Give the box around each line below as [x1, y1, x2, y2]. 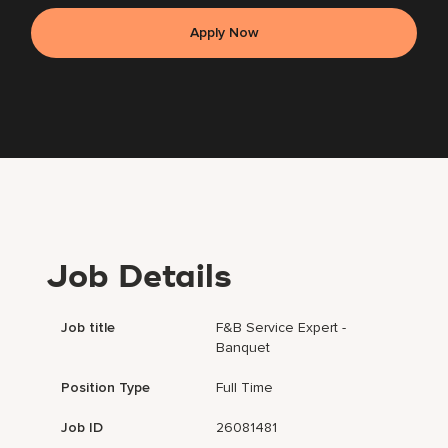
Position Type [61, 379, 151, 397]
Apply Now [189, 24, 259, 42]
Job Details [46, 262, 233, 295]
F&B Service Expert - [216, 319, 347, 337]
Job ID [61, 419, 104, 437]
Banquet [216, 339, 271, 357]
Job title [61, 319, 116, 337]
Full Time [216, 379, 274, 397]
